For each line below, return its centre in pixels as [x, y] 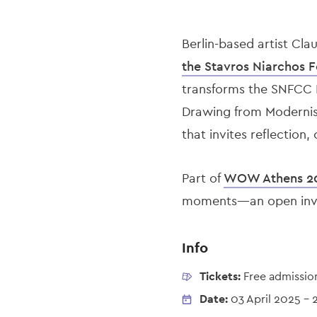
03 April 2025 [265, 299]
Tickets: [221, 277]
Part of [202, 178]
